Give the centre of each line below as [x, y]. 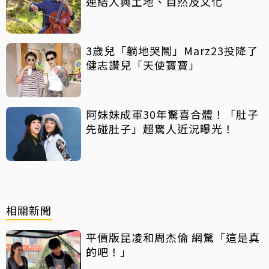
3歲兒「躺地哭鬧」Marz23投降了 [172, 50]
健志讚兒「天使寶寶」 [143, 65]
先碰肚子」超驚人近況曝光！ [160, 128]
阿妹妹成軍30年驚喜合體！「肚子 [172, 114]
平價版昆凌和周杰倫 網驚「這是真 [173, 237]
